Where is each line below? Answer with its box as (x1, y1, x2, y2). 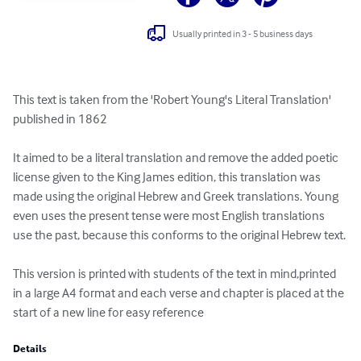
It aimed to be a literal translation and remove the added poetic (13, 149, 341, 166)
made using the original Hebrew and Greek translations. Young (13, 188, 341, 205)
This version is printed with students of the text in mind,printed (13, 265, 338, 282)
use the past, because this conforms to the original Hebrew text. (13, 226, 346, 243)
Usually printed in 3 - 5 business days (172, 27, 313, 39)
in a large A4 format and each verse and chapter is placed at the (13, 284, 346, 301)
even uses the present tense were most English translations (13, 207, 327, 224)
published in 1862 (13, 110, 107, 127)
